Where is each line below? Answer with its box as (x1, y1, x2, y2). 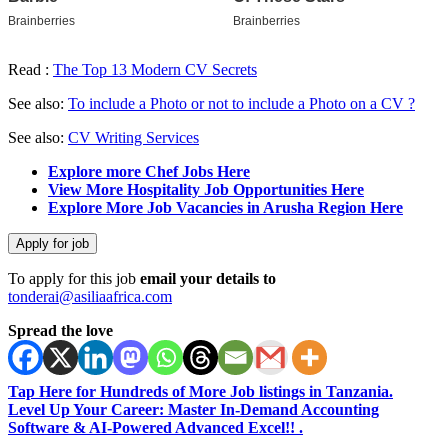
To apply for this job (8, 269, 140, 287)
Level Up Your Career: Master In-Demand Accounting (8, 400, 379, 418)
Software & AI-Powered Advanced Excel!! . (8, 418, 303, 436)
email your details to (140, 269, 276, 287)
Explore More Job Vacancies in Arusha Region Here (48, 198, 403, 216)
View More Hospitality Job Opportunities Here (48, 180, 364, 198)
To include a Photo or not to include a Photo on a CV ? (68, 94, 415, 112)
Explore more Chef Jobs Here (48, 162, 250, 180)
